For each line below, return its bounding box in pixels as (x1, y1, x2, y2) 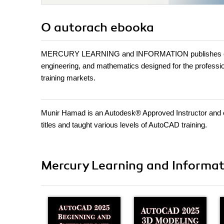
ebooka (110, 20, 154, 35)
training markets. (41, 73, 95, 82)
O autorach (41, 20, 110, 35)
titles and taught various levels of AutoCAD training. (41, 120, 207, 129)
